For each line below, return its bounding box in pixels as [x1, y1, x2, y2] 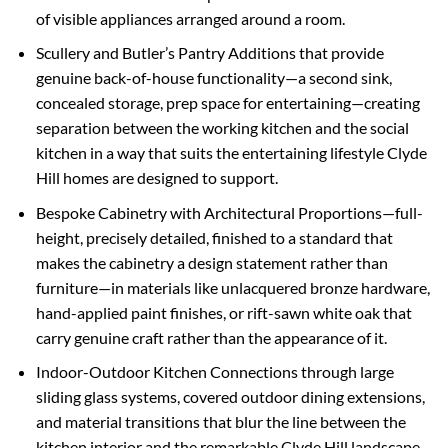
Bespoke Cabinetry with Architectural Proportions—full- [35, 202, 423, 222]
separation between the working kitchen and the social [35, 118, 409, 138]
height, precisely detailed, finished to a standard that [35, 227, 393, 247]
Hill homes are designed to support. [35, 168, 278, 188]
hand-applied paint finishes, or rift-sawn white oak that [35, 302, 412, 322]
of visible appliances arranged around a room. [35, 8, 345, 28]
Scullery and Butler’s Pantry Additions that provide [35, 43, 384, 63]
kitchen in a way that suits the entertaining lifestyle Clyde [35, 143, 427, 163]
